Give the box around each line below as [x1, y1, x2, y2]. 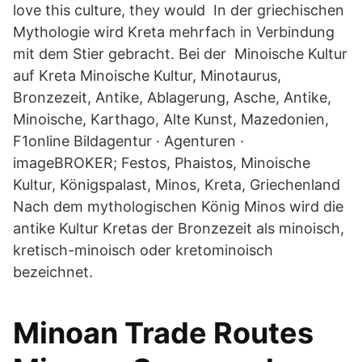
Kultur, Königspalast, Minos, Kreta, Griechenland [13, 176, 344, 193]
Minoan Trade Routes [13, 315, 314, 351]
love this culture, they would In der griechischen [13, 2, 344, 19]
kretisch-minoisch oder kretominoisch [13, 242, 273, 259]
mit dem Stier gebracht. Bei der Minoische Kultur [13, 45, 347, 62]
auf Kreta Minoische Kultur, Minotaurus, [13, 67, 281, 84]
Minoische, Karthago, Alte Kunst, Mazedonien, [13, 111, 333, 128]
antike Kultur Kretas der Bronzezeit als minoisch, [13, 220, 344, 237]
